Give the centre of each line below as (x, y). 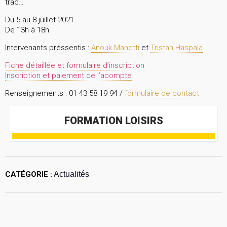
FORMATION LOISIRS (113, 121)
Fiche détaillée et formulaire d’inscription (75, 66)
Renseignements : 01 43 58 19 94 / (65, 93)
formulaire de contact (162, 93)
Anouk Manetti (115, 48)
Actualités (71, 174)
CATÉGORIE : (29, 175)
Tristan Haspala (177, 48)
